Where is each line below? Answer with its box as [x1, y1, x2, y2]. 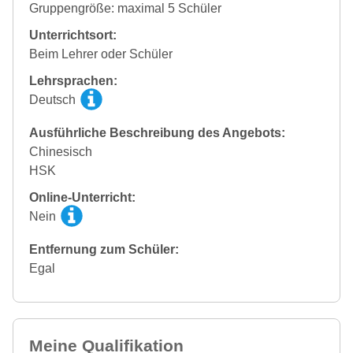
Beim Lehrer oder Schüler [29, 47, 173, 61]
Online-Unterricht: [29, 191, 136, 205]
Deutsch [29, 93, 79, 107]
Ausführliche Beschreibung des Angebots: [29, 126, 285, 140]
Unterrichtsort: [29, 28, 117, 43]
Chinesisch [29, 145, 92, 159]
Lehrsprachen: [29, 74, 117, 88]
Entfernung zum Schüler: [29, 243, 179, 257]
